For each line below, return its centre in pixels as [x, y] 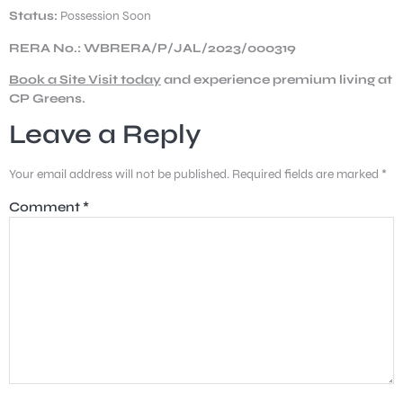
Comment [46, 207]
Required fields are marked [307, 175]
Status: [33, 16]
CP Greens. [47, 98]
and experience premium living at [277, 79]
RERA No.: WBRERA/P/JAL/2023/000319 [152, 48]
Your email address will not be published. [119, 175]
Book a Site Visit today [85, 79]
